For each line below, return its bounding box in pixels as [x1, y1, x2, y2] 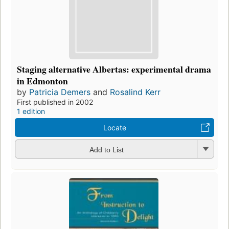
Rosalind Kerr [110, 87, 161, 98]
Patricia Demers [29, 87, 90, 98]
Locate [103, 123, 126, 132]
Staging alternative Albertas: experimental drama [17, 62, 211, 76]
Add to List [89, 145, 124, 154]
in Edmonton [17, 74, 68, 88]
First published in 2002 [17, 98, 93, 107]
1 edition [17, 107, 45, 116]
